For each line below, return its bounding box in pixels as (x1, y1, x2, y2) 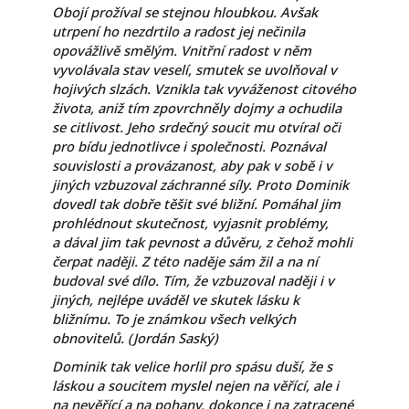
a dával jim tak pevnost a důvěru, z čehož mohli (51, 233, 352, 252)
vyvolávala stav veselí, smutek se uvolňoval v (51, 60, 337, 79)
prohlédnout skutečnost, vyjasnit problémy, (51, 214, 329, 233)
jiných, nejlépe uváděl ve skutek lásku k (51, 290, 299, 309)
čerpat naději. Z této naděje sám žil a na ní (51, 252, 318, 271)
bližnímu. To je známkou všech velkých (51, 309, 296, 329)
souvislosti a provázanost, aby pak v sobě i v (51, 156, 332, 175)
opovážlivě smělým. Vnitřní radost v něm (51, 41, 311, 60)
